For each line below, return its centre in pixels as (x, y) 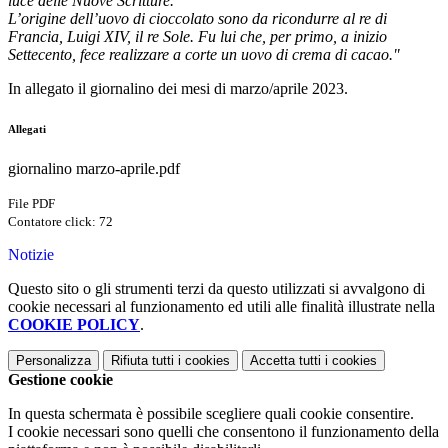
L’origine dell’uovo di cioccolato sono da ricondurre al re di (197, 19)
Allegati (27, 129)
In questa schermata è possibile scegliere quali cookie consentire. (211, 414)
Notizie (31, 255)
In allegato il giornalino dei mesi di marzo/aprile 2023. (178, 89)
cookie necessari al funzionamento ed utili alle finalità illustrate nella (221, 307)
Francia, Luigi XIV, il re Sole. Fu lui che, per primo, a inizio (197, 37)
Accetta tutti (285, 361)
